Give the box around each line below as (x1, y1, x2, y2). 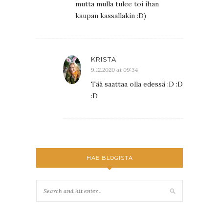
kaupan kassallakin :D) (75, 11, 146, 20)
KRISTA (91, 55, 116, 63)
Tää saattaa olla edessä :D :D (91, 79, 183, 88)
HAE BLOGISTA (86, 154, 133, 161)
